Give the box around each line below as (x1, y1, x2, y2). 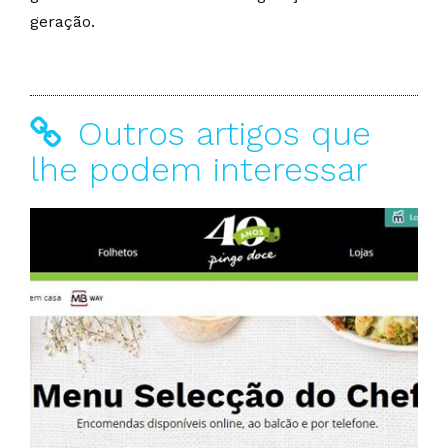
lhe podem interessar (30, 150, 368, 189)
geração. (30, 12, 100, 31)
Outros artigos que (67, 114, 371, 153)
